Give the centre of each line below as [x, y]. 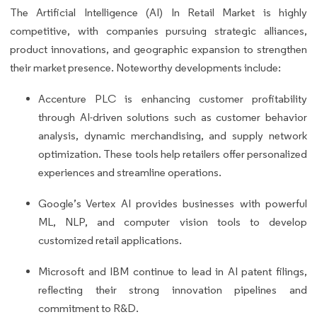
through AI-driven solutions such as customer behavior [173, 117]
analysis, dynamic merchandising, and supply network [173, 135]
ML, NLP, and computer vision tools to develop [173, 221]
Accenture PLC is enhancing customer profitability [173, 98]
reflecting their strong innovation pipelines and [173, 289]
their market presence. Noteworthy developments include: [145, 67]
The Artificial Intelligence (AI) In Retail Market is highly [158, 12]
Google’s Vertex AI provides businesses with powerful [173, 203]
